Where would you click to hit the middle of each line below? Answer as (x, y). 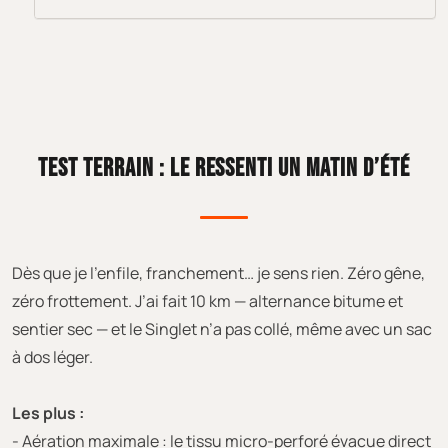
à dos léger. (52, 356)
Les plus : (48, 412)
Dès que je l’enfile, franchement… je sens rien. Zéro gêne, (218, 272)
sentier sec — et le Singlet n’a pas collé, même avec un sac (222, 328)
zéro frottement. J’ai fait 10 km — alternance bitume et (207, 300)
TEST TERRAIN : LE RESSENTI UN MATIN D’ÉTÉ (224, 168)
